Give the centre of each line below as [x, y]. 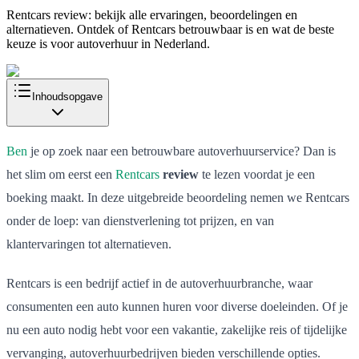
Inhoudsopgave [67, 96]
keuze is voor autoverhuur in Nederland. [108, 43]
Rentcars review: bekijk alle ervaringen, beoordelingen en [152, 14]
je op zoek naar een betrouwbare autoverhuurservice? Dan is [182, 151]
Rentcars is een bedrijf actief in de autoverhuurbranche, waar [159, 283]
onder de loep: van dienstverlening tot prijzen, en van [140, 220]
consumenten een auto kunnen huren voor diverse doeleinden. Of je [177, 306]
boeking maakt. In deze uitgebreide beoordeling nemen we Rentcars [178, 197]
